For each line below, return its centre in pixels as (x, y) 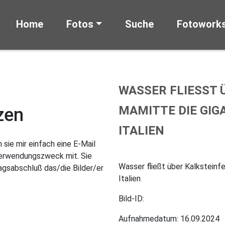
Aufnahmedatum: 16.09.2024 (169, 219)
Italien (130, 179)
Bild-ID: (131, 199)
